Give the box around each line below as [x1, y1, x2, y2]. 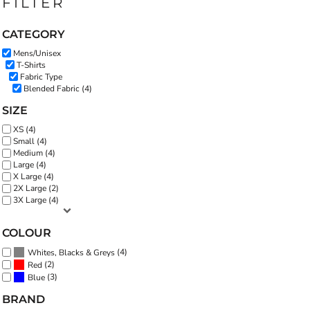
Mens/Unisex [13, 47, 61, 59]
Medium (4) [13, 147, 55, 159]
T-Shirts [17, 59, 46, 71]
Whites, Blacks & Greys [28, 246, 115, 258]
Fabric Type [20, 71, 62, 82]
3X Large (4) [13, 194, 59, 206]
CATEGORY [2, 27, 65, 41]
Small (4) [13, 135, 47, 147]
